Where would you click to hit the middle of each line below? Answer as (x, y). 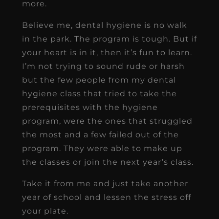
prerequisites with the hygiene (90, 107)
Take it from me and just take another (105, 183)
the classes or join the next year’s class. (108, 162)
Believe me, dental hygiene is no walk (104, 25)
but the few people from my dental (99, 80)
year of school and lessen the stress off (106, 197)
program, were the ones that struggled (107, 121)
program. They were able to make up (102, 148)
